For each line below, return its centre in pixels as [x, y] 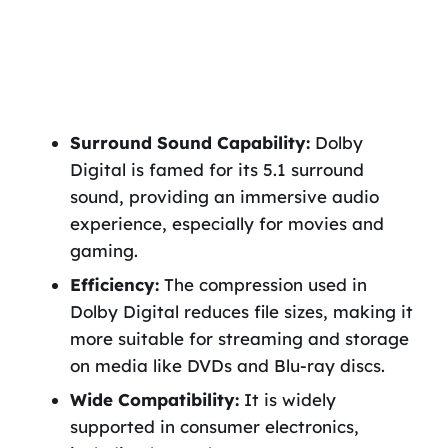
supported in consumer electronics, [214, 427]
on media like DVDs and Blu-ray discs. [227, 366]
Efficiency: [114, 285]
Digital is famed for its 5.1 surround [216, 170]
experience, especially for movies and [226, 224]
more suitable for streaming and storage [239, 339]
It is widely [287, 400]
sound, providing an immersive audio [224, 197]
